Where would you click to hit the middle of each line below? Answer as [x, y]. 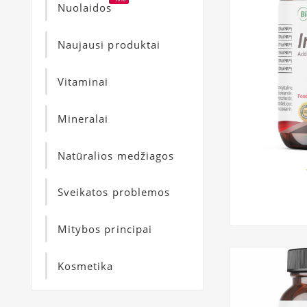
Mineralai [83, 118]
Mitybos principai [105, 229]
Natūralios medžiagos [116, 155]
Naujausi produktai [109, 45]
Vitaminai [83, 81]
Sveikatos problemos [114, 192]
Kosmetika [86, 266]
